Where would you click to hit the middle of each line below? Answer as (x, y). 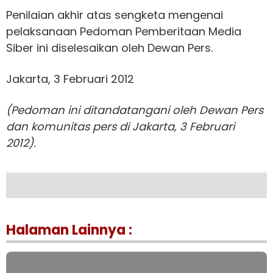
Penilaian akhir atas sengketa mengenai (115, 15)
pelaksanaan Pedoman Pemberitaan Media (124, 31)
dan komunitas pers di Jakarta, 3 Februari (120, 126)
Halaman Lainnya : (69, 230)
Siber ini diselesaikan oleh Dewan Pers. (111, 48)
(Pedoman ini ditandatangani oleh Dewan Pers (135, 110)
